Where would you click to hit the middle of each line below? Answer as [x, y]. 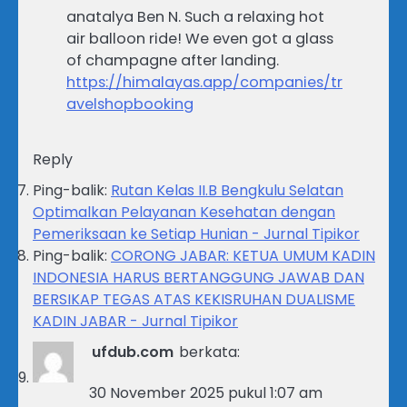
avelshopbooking [130, 104]
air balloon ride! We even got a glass [200, 38]
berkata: [209, 352]
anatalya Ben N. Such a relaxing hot [195, 16]
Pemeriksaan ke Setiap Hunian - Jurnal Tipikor [196, 233]
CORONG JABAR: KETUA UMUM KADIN [243, 255]
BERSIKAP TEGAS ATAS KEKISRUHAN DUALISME [194, 299]
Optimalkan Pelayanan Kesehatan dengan [184, 212]
